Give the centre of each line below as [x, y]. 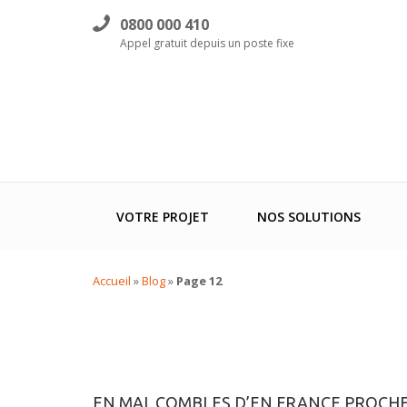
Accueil [112, 281]
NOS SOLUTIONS [308, 216]
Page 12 [199, 281]
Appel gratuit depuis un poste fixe [207, 43]
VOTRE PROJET [163, 216]
